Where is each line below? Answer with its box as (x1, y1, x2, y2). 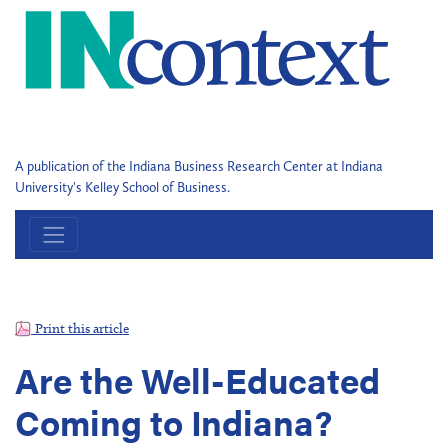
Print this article (35, 320, 129, 338)
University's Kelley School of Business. (15, 179, 230, 196)
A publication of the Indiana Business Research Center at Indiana (15, 158, 383, 175)
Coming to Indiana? (15, 396, 332, 446)
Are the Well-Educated (15, 354, 380, 404)
